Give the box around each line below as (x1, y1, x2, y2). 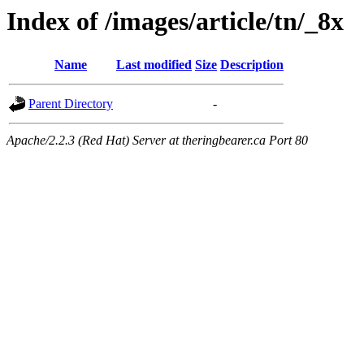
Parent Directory (28, 97, 113, 111)
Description (220, 58, 284, 72)
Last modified (116, 58, 192, 72)
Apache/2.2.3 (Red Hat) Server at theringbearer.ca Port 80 (6, 133, 308, 148)
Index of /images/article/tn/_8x (6, 6, 344, 36)
